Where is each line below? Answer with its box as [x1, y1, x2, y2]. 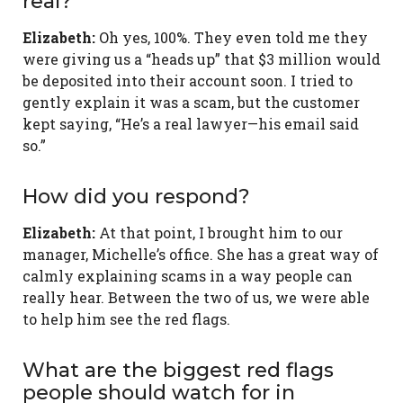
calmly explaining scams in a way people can [22, 266, 353, 286]
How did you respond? [22, 184, 250, 210]
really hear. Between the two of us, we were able [22, 288, 370, 308]
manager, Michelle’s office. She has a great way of [22, 245, 379, 264]
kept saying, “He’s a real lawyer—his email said [22, 114, 359, 134]
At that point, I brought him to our [95, 223, 343, 243]
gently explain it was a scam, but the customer [22, 93, 360, 112]
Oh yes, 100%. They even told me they [95, 28, 368, 48]
